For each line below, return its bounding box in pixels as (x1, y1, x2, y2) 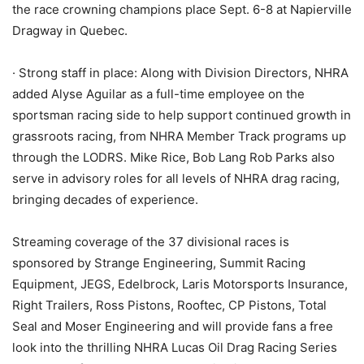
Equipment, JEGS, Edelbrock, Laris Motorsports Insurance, (12, 275, 348, 292)
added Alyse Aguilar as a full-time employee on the (12, 85, 305, 102)
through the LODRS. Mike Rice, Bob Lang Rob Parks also (12, 149, 335, 165)
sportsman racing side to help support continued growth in (12, 106, 351, 123)
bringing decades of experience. (12, 191, 198, 207)
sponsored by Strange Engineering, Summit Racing (12, 254, 305, 271)
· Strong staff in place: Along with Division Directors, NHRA (12, 64, 349, 80)
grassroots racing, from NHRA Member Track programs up (12, 128, 346, 144)
